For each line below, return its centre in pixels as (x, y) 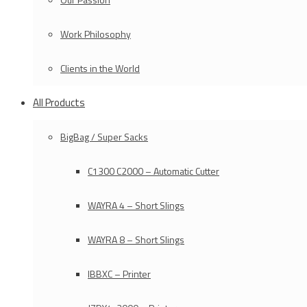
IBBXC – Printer (119, 274)
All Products (59, 102)
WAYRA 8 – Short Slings (136, 240)
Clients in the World (100, 68)
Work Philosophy (96, 34)
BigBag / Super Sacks (104, 137)
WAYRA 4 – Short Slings (136, 205)
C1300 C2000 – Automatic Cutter (153, 171)
